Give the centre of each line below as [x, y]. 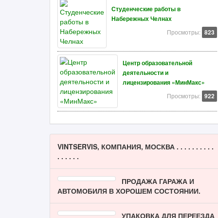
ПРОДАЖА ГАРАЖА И [158, 181]
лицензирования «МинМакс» [164, 82]
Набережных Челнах [142, 19]
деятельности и [145, 73]
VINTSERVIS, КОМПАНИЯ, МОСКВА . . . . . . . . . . [136, 146]
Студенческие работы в [146, 9]
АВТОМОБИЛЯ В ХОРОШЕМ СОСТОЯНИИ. [129, 191]
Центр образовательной [157, 63]
